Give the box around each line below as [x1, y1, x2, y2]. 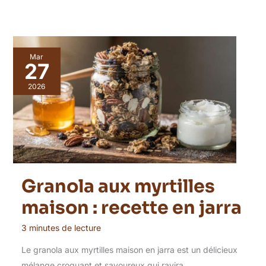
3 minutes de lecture [21, 223, 101, 233]
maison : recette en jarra [21, 197, 242, 220]
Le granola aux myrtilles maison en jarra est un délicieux [21, 245, 237, 255]
